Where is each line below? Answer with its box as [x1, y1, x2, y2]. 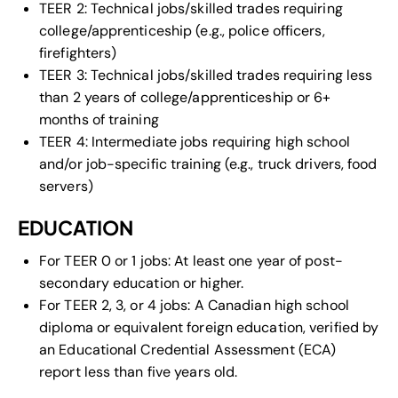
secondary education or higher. [39, 273, 244, 292]
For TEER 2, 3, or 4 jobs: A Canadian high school [39, 295, 349, 314]
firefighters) [39, 43, 117, 62]
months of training [39, 109, 159, 129]
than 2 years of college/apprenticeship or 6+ [39, 87, 331, 107]
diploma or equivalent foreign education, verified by [39, 317, 379, 337]
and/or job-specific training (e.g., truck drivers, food [39, 154, 378, 173]
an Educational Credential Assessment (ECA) [39, 339, 337, 359]
